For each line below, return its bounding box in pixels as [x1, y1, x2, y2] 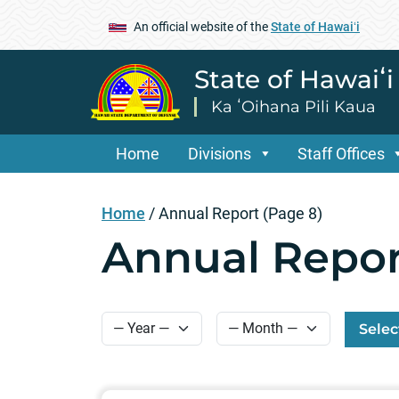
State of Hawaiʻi [271, 19, 360, 34]
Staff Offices [297, 143, 385, 163]
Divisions [188, 143, 251, 163]
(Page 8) [259, 203, 322, 223]
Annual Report [159, 203, 259, 223]
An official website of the [134, 19, 271, 34]
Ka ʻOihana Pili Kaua [211, 96, 376, 117]
